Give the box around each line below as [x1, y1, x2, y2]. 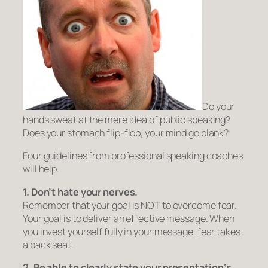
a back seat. [23, 237, 74, 251]
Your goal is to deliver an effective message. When [23, 211, 234, 225]
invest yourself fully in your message [39, 224, 193, 238]
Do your [202, 100, 235, 114]
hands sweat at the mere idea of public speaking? [23, 113, 231, 127]
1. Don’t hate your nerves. [23, 185, 138, 199]
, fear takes [193, 224, 240, 238]
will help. [23, 162, 59, 176]
